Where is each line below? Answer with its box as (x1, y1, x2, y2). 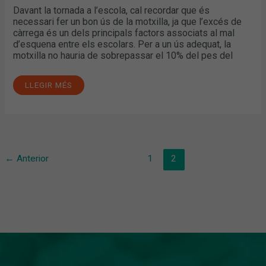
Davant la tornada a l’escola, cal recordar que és (13, 4, 210, 16)
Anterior (14, 153, 49, 164)
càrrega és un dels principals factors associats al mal (13, 27, 235, 39)
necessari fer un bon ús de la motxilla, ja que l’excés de (13, 15, 242, 27)
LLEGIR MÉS (25, 80, 73, 90)
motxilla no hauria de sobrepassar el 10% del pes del (13, 49, 233, 61)
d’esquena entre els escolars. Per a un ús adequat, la (13, 38, 232, 50)
